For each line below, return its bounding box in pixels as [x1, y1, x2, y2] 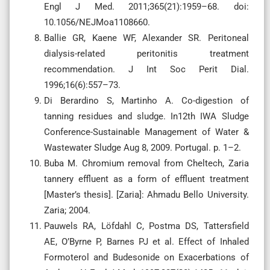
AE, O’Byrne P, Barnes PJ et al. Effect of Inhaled [44, 236, 249, 247]
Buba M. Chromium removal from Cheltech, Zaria [44, 157, 249, 169]
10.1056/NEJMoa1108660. [44, 16, 150, 28]
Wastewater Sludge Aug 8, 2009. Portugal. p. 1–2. [44, 142, 241, 153]
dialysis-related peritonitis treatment [44, 48, 249, 59]
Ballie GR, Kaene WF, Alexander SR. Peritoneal [44, 32, 249, 43]
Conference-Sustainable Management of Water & [44, 126, 249, 137]
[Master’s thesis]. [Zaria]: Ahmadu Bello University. [44, 189, 249, 200]
